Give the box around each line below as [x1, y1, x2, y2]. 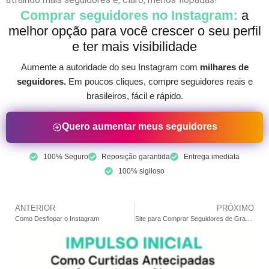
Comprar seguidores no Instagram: [20, 8, 238, 23]
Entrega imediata [183, 153, 240, 162]
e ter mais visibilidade [72, 39, 197, 55]
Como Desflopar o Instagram [15, 215, 99, 223]
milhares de [199, 62, 249, 73]
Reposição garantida [101, 153, 171, 162]
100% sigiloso [118, 167, 165, 176]
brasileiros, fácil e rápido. [86, 91, 183, 101]
